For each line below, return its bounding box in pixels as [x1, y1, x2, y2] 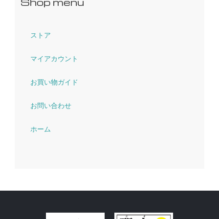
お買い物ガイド [30, 77, 78, 86]
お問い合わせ [30, 101, 71, 109]
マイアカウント [30, 54, 78, 63]
